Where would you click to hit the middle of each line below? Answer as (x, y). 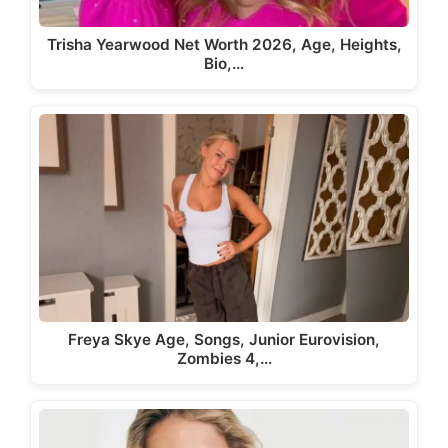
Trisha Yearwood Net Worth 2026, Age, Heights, (224, 44)
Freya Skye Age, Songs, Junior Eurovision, (224, 340)
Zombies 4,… (224, 359)
